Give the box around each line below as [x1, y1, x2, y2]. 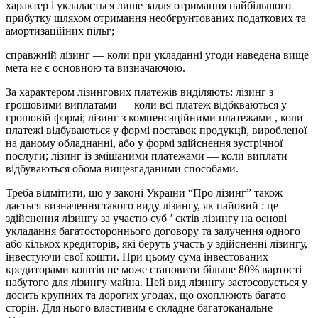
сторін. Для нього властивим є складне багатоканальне [6, 302, 273, 314]
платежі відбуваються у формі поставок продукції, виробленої [6, 124, 307, 137]
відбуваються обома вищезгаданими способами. [6, 163, 238, 175]
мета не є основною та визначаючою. [6, 62, 185, 75]
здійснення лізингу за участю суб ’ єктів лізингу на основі [6, 212, 287, 225]
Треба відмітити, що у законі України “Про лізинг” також [6, 187, 283, 199]
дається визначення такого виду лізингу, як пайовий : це [6, 199, 278, 212]
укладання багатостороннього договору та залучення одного [6, 225, 300, 238]
